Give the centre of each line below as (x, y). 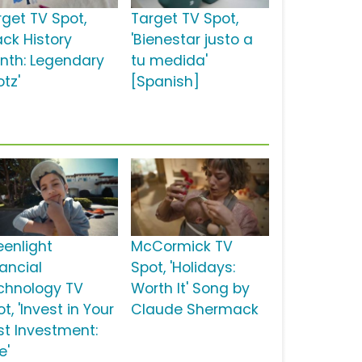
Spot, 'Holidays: (183, 268)
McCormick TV (181, 247)
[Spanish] (165, 82)
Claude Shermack (194, 310)
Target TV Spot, (184, 19)
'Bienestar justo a (192, 40)
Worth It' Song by (190, 289)
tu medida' (169, 61)
